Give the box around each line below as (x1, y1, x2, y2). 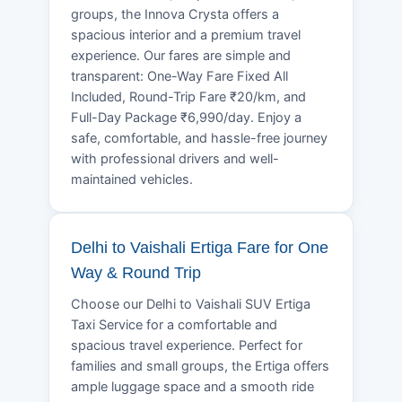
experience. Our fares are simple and (71, 47, 291, 64)
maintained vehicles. (71, 170, 193, 188)
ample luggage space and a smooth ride (71, 378, 314, 395)
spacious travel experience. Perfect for (71, 336, 302, 354)
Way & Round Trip (71, 263, 201, 282)
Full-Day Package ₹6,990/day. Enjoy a (71, 109, 301, 126)
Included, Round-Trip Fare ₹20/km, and (71, 88, 306, 105)
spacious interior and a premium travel (71, 26, 301, 43)
